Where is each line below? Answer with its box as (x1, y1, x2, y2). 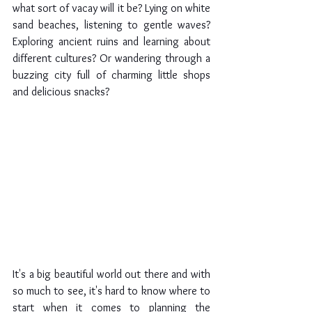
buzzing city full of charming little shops (13, 68, 210, 81)
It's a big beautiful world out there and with (13, 267, 210, 281)
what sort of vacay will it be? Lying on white (13, 1, 210, 15)
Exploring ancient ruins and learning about (13, 35, 210, 48)
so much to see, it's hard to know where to (13, 284, 210, 298)
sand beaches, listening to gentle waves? (13, 18, 210, 31)
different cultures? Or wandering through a (13, 52, 210, 65)
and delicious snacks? (13, 85, 109, 98)
